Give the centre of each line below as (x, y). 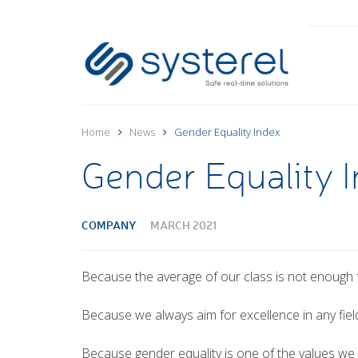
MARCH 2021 (183, 225)
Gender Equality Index (227, 132)
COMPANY (109, 225)
